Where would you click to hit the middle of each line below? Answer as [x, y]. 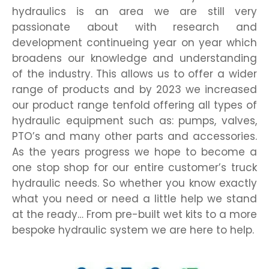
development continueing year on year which [134, 42]
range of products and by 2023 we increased [134, 89]
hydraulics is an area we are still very [134, 11]
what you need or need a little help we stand [134, 198]
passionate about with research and [134, 27]
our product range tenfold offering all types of [134, 105]
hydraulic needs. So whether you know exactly [134, 183]
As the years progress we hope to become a [134, 152]
